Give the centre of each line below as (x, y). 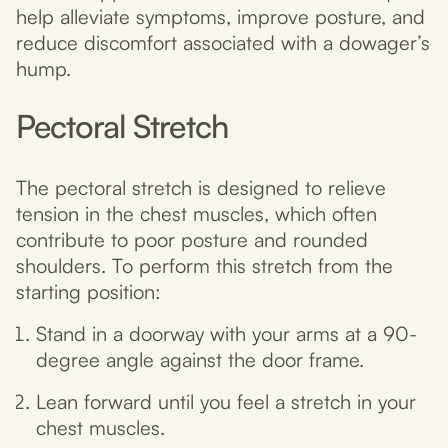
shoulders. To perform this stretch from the (204, 266)
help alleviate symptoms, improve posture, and (220, 17)
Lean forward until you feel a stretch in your (226, 402)
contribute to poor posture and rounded (192, 240)
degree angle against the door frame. (200, 360)
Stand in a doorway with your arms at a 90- (226, 334)
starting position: (88, 292)
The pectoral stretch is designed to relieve (201, 188)
